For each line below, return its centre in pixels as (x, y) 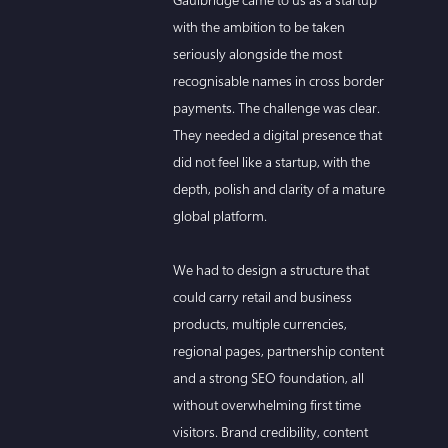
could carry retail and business (263, 296)
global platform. (220, 215)
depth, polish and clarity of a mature (279, 188)
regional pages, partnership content (279, 350)
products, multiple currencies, (260, 323)
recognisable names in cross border (279, 80)
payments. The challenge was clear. (277, 107)
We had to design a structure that (271, 269)
